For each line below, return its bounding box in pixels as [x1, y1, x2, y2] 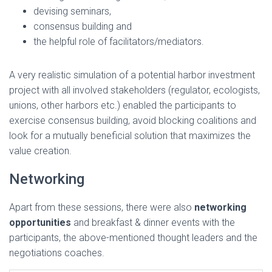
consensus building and [33, 20, 132, 32]
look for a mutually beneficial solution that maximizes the [9, 129, 251, 141]
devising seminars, [33, 5, 111, 17]
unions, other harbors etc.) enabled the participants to [9, 99, 236, 111]
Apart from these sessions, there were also [9, 201, 194, 213]
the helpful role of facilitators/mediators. [33, 35, 204, 47]
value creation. [9, 144, 72, 157]
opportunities [9, 216, 71, 228]
